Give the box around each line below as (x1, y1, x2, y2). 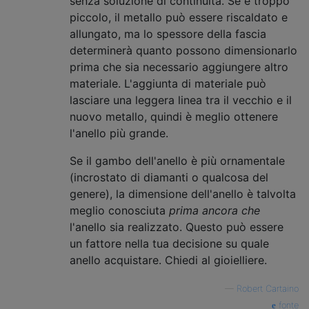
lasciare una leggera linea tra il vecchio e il (70, 92, 292, 107)
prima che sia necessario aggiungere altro (70, 59, 288, 74)
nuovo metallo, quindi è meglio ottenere (70, 109, 278, 123)
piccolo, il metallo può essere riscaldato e (70, 10, 288, 24)
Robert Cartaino (237, 283, 299, 294)
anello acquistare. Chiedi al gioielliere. (70, 252, 267, 267)
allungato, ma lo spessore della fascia (70, 26, 266, 41)
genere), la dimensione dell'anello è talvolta (70, 186, 296, 201)
